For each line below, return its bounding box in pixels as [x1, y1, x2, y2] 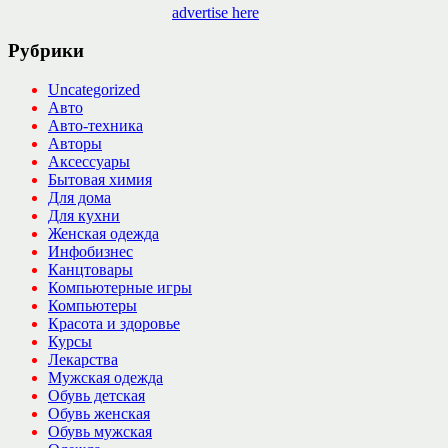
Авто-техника [48, 116, 143, 134]
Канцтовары [48, 260, 133, 278]
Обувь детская [48, 386, 145, 404]
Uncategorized [48, 80, 140, 98]
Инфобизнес [48, 242, 133, 260]
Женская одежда [48, 224, 159, 242]
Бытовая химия [48, 170, 152, 188]
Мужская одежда [48, 368, 163, 386]
